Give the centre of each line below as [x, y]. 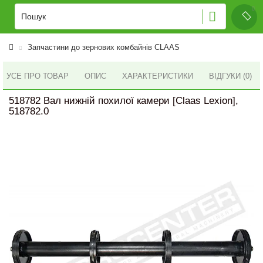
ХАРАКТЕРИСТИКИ [158, 76]
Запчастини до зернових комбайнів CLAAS [104, 47]
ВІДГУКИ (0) [230, 76]
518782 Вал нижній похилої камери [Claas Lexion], [124, 101]
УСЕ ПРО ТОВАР [38, 76]
